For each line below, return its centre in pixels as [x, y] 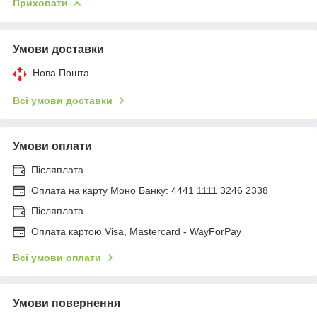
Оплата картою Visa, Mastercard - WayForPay [136, 231]
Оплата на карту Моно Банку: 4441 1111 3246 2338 [150, 190]
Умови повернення [67, 303]
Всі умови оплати [57, 257]
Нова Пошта [61, 73]
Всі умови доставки [63, 100]
